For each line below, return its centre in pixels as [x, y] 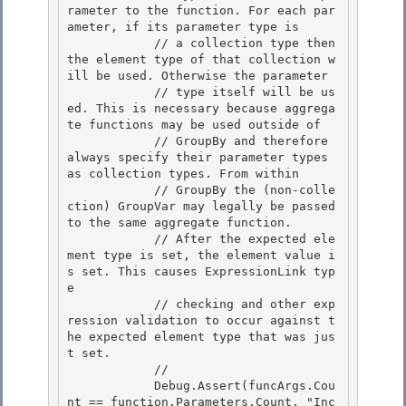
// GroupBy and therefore [111, 141]
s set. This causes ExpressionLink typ [201, 272]
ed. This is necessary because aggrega [201, 109]
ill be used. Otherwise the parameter [198, 76]
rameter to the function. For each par [201, 11]
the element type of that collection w [201, 60]
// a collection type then [111, 43]
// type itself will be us [111, 92]
